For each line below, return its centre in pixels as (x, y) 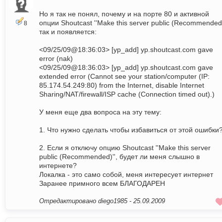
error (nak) (56, 59)
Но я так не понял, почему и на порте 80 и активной (124, 14)
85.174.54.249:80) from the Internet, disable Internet (122, 85)
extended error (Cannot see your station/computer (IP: (124, 77)
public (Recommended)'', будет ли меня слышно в (119, 157)
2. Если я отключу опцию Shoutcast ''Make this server (125, 148)
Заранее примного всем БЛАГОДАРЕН (102, 184)
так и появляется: (68, 32)
